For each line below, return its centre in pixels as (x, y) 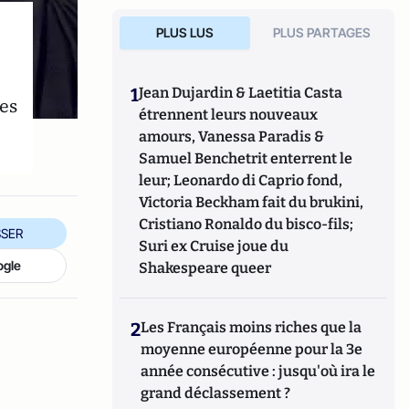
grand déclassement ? (216, 393)
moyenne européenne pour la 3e (252, 349)
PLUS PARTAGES (322, 32)
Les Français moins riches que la (252, 327)
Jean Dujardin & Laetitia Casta (241, 93)
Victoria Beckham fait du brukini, (252, 202)
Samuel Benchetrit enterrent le (246, 158)
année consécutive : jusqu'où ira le (258, 371)
